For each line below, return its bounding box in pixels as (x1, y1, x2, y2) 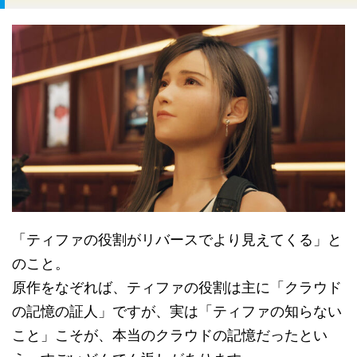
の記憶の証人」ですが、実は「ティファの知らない (12, 302, 342, 320)
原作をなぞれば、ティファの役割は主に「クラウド (12, 278, 342, 296)
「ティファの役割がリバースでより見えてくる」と (12, 230, 342, 248)
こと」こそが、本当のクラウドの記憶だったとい (12, 326, 328, 343)
